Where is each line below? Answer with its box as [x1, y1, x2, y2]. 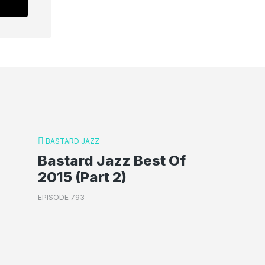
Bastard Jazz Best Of [38, 151, 186, 169]
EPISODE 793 [38, 193, 85, 202]
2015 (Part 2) [38, 168, 127, 186]
